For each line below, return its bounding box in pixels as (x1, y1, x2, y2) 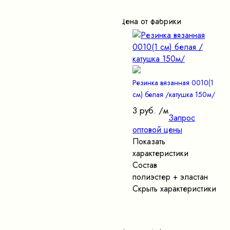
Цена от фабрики (119, 15, 181, 27)
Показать (132, 135, 165, 147)
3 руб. (132, 104, 156, 117)
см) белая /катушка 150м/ (132, 89, 215, 100)
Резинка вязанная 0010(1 (132, 77, 214, 88)
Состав (132, 159, 157, 171)
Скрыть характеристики (132, 182, 216, 195)
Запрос (168, 111, 195, 124)
